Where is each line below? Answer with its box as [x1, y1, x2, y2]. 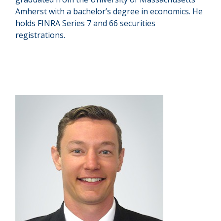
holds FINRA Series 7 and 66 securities [15, 18, 156, 29]
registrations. [15, 30, 66, 40]
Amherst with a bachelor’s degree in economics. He [15, 6, 203, 17]
